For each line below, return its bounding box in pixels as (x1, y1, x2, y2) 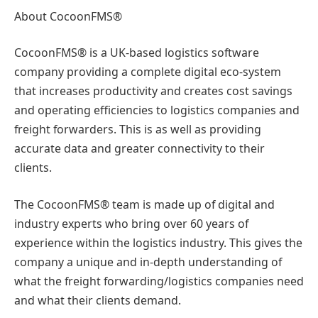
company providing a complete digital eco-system (14, 64, 281, 80)
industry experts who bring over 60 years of (14, 216, 248, 231)
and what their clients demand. (14, 292, 181, 308)
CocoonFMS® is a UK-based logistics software (14, 45, 259, 61)
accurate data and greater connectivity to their (14, 141, 265, 157)
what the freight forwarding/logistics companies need (14, 273, 304, 289)
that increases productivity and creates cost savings (14, 83, 292, 99)
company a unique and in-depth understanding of (14, 254, 282, 270)
